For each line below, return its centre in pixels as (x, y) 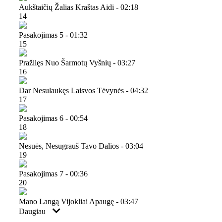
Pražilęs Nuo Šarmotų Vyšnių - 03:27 (77, 62)
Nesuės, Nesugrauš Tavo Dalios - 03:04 (81, 146)
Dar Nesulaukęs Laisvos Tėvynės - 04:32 (83, 90)
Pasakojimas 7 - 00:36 (53, 173)
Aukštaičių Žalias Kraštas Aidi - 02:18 (79, 7)
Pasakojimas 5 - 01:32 (53, 35)
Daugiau (33, 211)
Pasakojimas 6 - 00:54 (53, 118)
